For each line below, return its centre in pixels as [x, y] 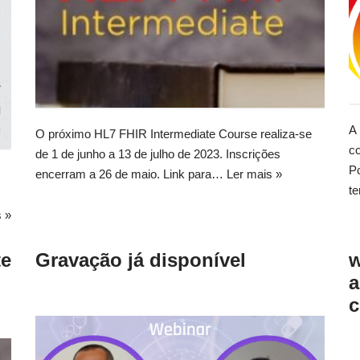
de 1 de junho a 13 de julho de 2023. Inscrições [158, 153]
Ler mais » [254, 174]
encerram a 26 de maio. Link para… [131, 174]
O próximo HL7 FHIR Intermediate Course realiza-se [174, 133]
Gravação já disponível [141, 260]
